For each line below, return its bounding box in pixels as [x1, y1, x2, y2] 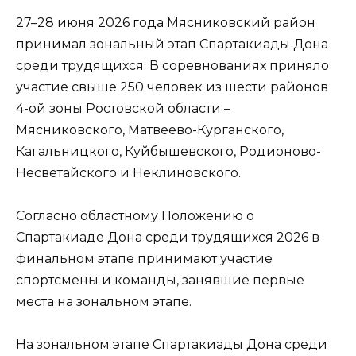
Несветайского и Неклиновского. [16, 164, 241, 180]
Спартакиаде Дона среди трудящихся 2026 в [16, 229, 319, 245]
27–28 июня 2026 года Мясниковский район [16, 14, 315, 30]
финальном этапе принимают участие [16, 250, 273, 266]
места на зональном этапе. [16, 293, 192, 309]
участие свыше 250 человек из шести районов [16, 79, 328, 95]
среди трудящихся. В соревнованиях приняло [16, 57, 329, 73]
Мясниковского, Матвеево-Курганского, [16, 122, 284, 137]
